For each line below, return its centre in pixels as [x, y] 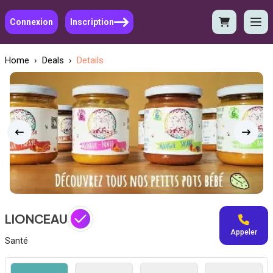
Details [90, 60]
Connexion [31, 22]
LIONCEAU [36, 218]
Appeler [244, 232]
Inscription [92, 22]
